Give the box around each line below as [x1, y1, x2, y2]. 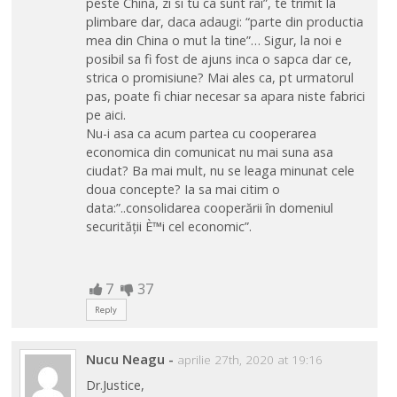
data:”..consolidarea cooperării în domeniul [85, 199, 333, 217]
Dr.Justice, [85, 377, 144, 394]
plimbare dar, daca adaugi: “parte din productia [85, 13, 363, 31]
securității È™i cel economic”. [85, 218, 252, 236]
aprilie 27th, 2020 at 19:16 [176, 351, 323, 368]
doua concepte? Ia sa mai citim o [85, 181, 280, 198]
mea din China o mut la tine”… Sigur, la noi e [85, 32, 342, 50]
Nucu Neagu [85, 349, 165, 368]
